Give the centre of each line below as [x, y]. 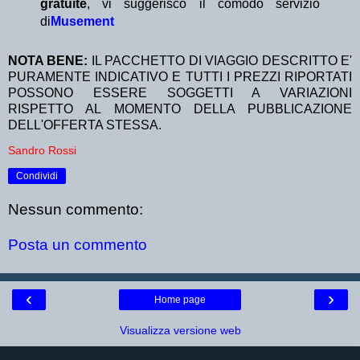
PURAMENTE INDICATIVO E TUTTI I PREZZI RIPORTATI [180, 76]
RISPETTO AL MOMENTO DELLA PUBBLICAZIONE [180, 108]
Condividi [37, 176]
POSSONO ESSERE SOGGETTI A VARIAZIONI [180, 92]
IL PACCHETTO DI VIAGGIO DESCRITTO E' [222, 60]
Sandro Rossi [42, 150]
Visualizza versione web [180, 331]
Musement [82, 21]
